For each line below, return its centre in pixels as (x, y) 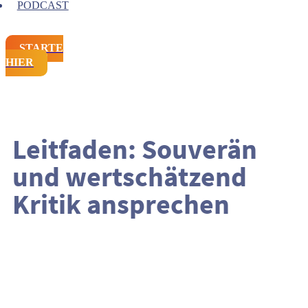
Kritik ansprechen (121, 204)
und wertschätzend (130, 176)
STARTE (41, 48)
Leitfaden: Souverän (135, 149)
